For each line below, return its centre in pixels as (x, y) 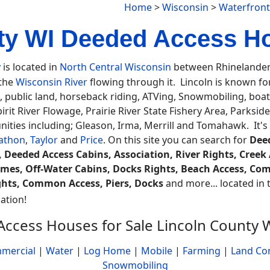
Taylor (44, 140)
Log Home (107, 251)
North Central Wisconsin (115, 67)
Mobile (157, 251)
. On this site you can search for (176, 140)
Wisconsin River (52, 82)
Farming (202, 251)
